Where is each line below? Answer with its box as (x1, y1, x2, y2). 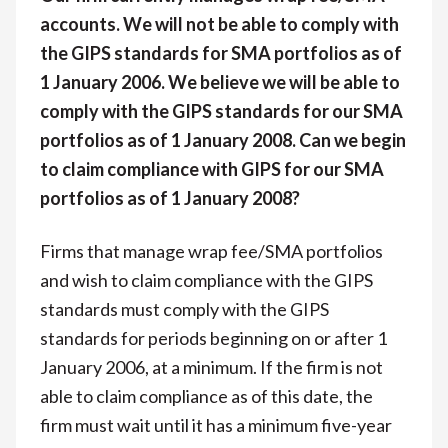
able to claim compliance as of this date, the (40, 384, 373, 407)
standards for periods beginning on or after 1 (40, 326, 387, 349)
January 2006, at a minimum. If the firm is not (40, 355, 383, 378)
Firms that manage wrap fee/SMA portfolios (40, 239, 383, 262)
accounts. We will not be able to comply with (40, 12, 399, 35)
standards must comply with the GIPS (40, 297, 329, 320)
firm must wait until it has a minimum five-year (40, 413, 392, 436)
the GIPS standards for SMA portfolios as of (40, 41, 402, 64)
